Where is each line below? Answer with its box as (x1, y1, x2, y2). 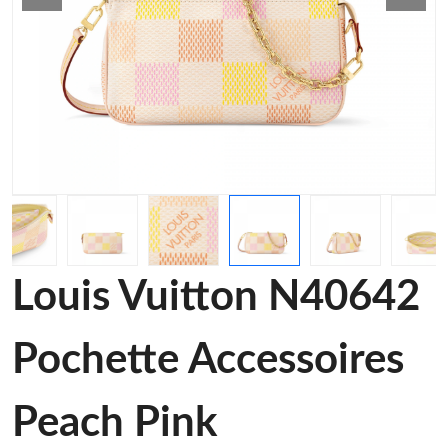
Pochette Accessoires (12, 339, 404, 381)
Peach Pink (12, 402, 217, 444)
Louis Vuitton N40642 (12, 276, 420, 318)
